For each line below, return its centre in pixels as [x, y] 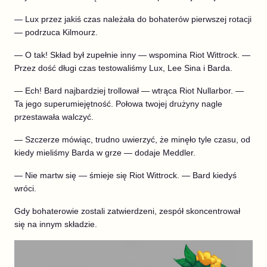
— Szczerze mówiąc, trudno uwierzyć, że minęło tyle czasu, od [132, 139]
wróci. [25, 188]
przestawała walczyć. [54, 117]
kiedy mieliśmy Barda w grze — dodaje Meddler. [105, 152]
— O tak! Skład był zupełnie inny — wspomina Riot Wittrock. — [132, 55]
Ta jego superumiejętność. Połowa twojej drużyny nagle [118, 103]
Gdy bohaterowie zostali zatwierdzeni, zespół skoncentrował [127, 211]
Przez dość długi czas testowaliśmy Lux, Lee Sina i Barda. [123, 68]
